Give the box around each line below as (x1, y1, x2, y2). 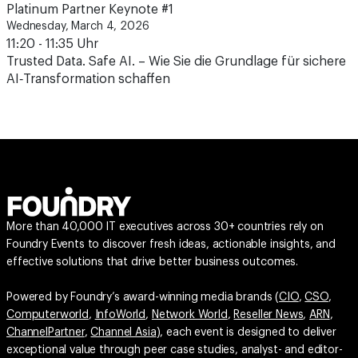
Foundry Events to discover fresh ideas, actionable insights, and (6, 239, 336, 250)
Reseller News (233, 309, 304, 320)
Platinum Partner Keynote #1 (6, 3, 173, 16)
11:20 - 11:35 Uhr (6, 38, 98, 50)
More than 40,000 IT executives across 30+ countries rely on (6, 221, 324, 233)
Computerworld (6, 309, 89, 320)
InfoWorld (94, 309, 146, 320)
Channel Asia (90, 327, 157, 338)
